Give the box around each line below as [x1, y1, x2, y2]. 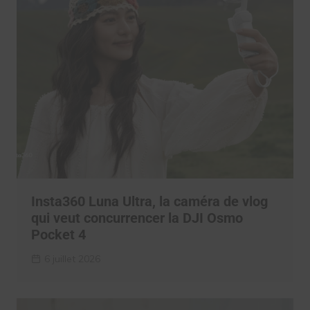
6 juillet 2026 [44, 253, 100, 266]
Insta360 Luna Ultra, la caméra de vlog [30, 193, 268, 210]
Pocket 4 [30, 226, 86, 244]
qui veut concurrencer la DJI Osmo [30, 210, 243, 227]
